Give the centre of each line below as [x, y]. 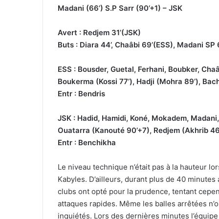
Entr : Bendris [81, 94]
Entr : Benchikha [87, 142]
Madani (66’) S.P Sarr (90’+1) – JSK [120, 8]
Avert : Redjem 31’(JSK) [99, 33]
